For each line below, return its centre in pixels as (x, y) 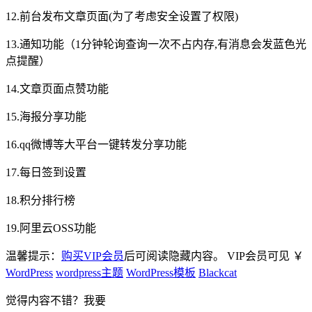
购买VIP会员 (93, 256)
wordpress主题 (89, 273)
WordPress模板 (161, 273)
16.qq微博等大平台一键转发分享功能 (96, 145)
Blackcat (218, 273)
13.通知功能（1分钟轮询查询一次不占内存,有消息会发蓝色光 (156, 45)
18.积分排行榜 (40, 201)
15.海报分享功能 (46, 117)
